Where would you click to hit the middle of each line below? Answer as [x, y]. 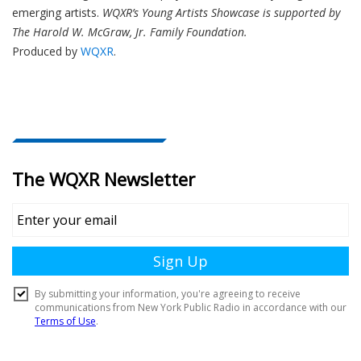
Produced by [46, 51]
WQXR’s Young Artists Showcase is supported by [221, 12]
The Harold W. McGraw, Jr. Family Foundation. [130, 31]
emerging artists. [57, 12]
